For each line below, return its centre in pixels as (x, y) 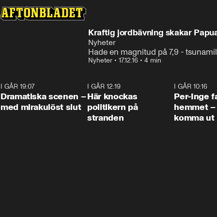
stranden (106, 118)
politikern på (113, 107)
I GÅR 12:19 (104, 86)
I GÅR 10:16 (191, 86)
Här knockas (112, 96)
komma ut (194, 118)
